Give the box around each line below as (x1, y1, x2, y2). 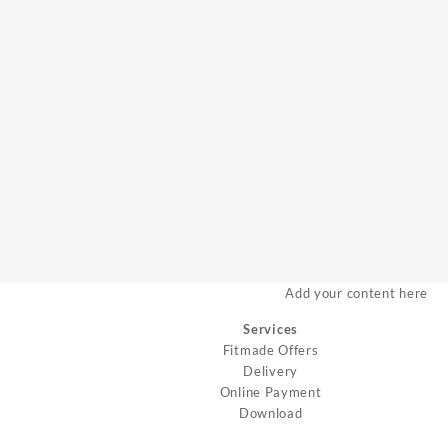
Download (238, 404, 303, 421)
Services (243, 320, 298, 337)
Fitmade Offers (222, 341, 319, 358)
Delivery (243, 362, 298, 379)
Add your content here (285, 284, 428, 301)
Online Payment (219, 383, 322, 400)
